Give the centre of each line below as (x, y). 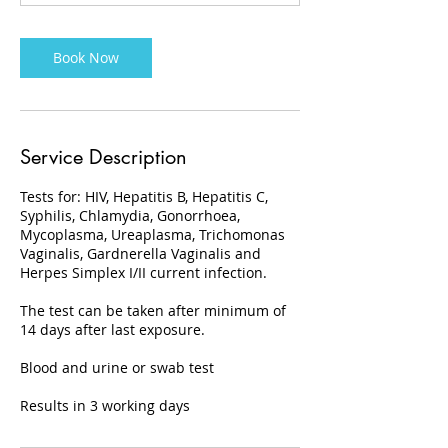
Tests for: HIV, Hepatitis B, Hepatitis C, (144, 196)
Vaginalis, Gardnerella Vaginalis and (140, 253)
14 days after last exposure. (112, 329)
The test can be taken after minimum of (153, 310)
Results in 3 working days (105, 405)
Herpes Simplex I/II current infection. (143, 272)
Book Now (86, 57)
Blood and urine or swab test (117, 367)
